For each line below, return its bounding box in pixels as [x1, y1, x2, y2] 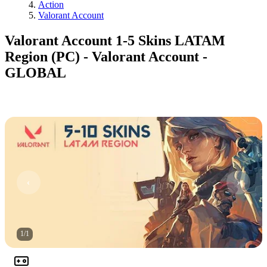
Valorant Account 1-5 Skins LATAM [5, 32, 225, 48]
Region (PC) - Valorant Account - [5, 48, 207, 64]
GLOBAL [5, 64, 66, 80]
